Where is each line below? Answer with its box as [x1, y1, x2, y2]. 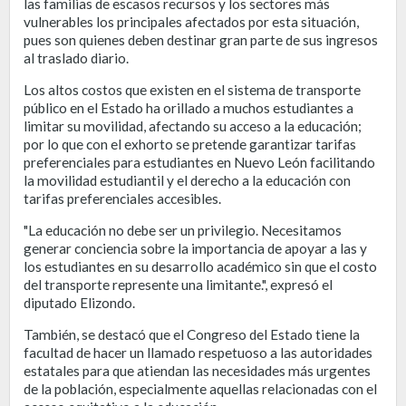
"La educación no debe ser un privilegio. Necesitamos [24, 222, 342, 238]
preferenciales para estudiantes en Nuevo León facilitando [24, 154, 375, 170]
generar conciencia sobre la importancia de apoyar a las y [24, 240, 367, 256]
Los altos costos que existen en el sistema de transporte [24, 82, 361, 98]
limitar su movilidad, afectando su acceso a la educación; [24, 118, 362, 134]
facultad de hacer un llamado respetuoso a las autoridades [24, 344, 372, 361]
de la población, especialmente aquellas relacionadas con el [24, 381, 377, 397]
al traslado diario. [24, 50, 129, 66]
